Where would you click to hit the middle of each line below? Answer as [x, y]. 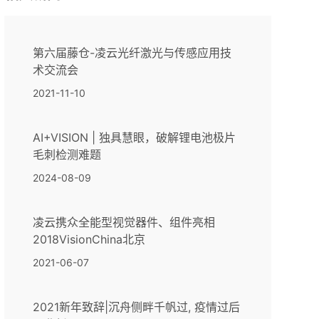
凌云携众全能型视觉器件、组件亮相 [124, 223]
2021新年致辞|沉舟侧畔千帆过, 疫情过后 [136, 307]
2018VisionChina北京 [89, 240]
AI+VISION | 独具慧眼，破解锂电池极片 [134, 138]
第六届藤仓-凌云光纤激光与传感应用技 [132, 53]
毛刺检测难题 [67, 155]
